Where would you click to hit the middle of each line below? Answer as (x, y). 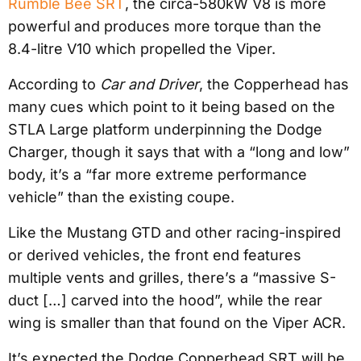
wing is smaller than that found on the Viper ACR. (177, 322)
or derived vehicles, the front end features (155, 255)
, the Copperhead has (274, 84)
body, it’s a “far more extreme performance (158, 174)
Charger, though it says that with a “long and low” (179, 151)
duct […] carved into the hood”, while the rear (165, 300)
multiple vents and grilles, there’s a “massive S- (172, 277)
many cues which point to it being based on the (172, 106)
